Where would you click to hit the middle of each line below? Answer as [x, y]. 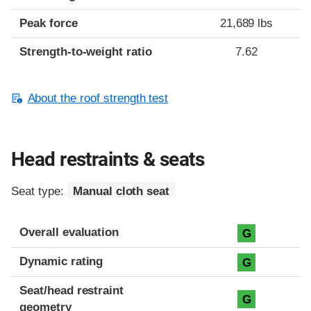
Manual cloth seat [121, 192]
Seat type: [39, 192]
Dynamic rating [61, 262]
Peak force [49, 23]
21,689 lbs [246, 23]
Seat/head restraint [72, 291]
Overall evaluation [69, 233]
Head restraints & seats [108, 160]
